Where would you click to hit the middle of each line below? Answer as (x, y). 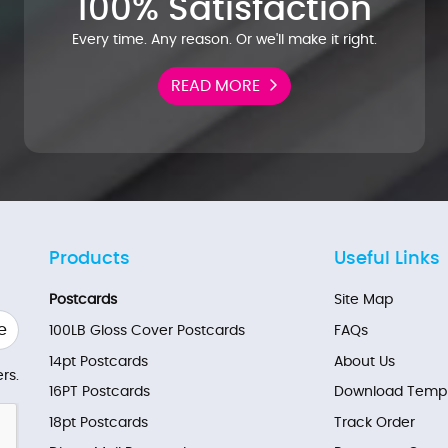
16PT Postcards (99, 392)
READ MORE (215, 85)
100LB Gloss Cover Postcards (147, 330)
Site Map (363, 300)
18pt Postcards (98, 422)
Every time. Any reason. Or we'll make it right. (224, 39)
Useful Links (387, 258)
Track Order (374, 422)
